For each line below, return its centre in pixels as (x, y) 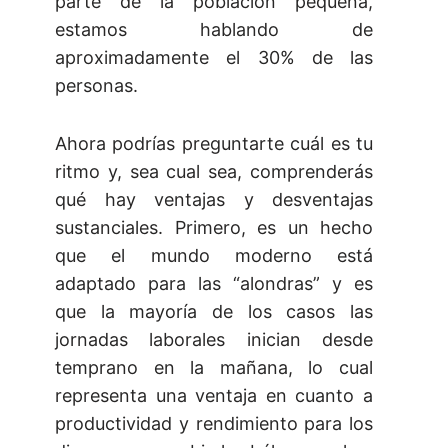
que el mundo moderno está (214, 256)
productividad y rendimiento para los (214, 424)
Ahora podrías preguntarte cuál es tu (214, 144)
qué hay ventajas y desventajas (214, 200)
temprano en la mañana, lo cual (214, 368)
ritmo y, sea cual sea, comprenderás (214, 172)
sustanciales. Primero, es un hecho (214, 228)
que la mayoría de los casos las (214, 312)
